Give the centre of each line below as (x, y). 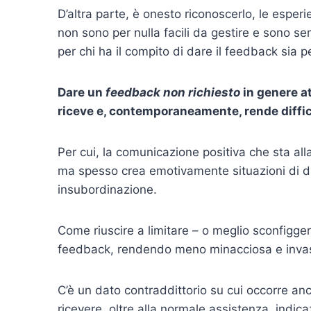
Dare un (82, 93)
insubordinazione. (107, 190)
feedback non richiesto (174, 93)
